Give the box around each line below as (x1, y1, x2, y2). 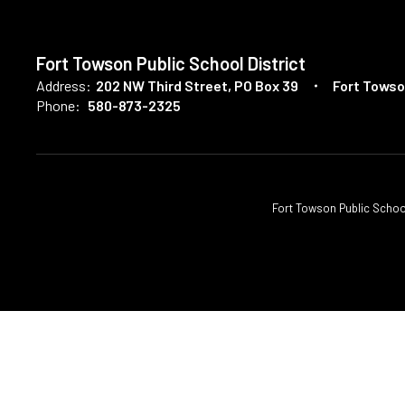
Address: (36, 77, 91, 94)
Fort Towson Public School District (36, 52, 306, 74)
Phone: (36, 97, 80, 114)
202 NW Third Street (96, 77, 228, 94)
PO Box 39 (234, 77, 298, 94)
